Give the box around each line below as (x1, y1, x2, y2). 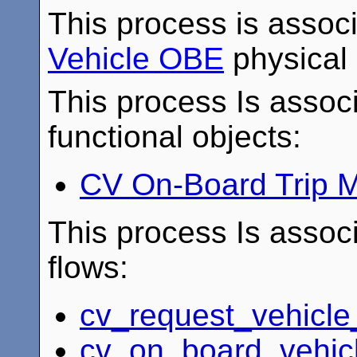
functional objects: (48, 119, 301, 154)
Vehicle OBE (48, 41, 224, 76)
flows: (48, 249, 128, 284)
